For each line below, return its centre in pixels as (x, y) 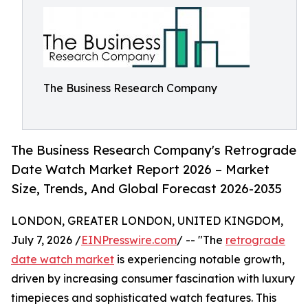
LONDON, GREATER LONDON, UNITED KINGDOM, (147, 221)
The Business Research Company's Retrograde (154, 150)
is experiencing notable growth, (199, 260)
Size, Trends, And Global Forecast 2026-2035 (146, 189)
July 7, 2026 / (46, 240)
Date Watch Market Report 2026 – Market (140, 169)
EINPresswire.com (129, 240)
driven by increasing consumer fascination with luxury (153, 279)
